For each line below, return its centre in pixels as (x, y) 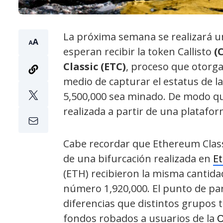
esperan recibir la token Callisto (139, 51)
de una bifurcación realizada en (138, 158)
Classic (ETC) (95, 66)
